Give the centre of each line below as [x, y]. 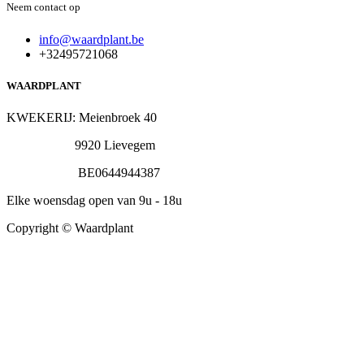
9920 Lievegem [81, 145]
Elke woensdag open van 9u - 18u [94, 200]
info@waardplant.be [91, 39]
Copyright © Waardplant [70, 227]
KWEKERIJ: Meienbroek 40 [82, 117]
